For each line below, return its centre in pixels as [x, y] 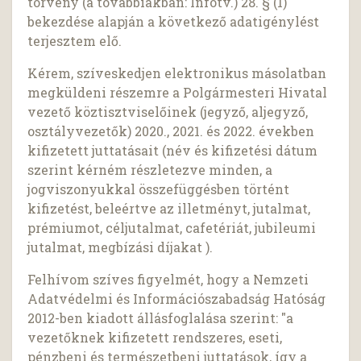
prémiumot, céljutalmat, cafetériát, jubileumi [172, 228]
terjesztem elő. [75, 41]
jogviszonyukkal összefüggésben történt [159, 189]
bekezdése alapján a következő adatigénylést [174, 22]
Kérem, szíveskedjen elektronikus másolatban [177, 73]
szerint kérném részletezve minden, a [150, 170]
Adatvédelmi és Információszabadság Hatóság [177, 299]
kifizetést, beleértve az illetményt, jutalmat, [169, 209]
